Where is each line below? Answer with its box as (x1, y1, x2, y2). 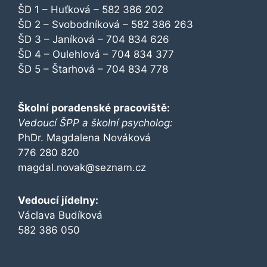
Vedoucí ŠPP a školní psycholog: (18, 117, 173, 129)
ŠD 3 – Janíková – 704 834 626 (18, 33, 169, 46)
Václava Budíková (18, 209, 103, 222)
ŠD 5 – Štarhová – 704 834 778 (18, 63, 168, 76)
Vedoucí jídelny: (18, 194, 98, 207)
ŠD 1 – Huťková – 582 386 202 (18, 4, 163, 16)
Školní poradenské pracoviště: (18, 102, 170, 114)
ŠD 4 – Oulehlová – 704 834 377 (18, 48, 174, 61)
